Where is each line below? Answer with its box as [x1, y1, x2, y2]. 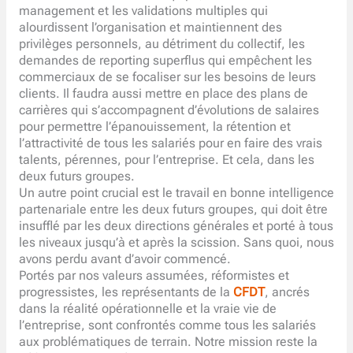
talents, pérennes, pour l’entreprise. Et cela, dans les [18, 152, 314, 167]
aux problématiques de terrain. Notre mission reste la [18, 334, 318, 349]
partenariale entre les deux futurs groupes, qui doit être [18, 202, 328, 217]
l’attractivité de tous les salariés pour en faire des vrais [18, 136, 322, 150]
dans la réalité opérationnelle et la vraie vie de [18, 301, 277, 316]
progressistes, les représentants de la [18, 284, 233, 299]
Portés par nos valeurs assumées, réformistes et [18, 268, 289, 283]
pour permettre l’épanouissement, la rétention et [18, 119, 291, 134]
